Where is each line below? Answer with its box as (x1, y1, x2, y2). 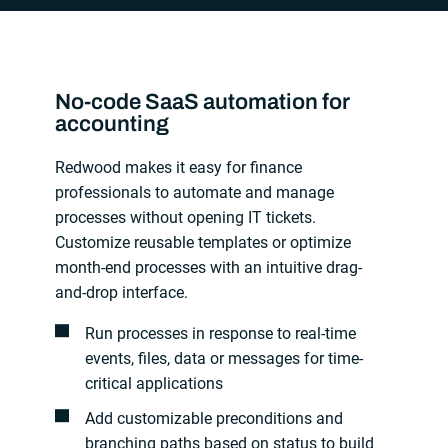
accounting (55, 111, 170, 136)
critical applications (84, 373, 223, 393)
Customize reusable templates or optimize (55, 232, 352, 252)
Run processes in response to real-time (84, 323, 356, 343)
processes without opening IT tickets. (55, 207, 317, 227)
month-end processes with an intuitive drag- (55, 257, 363, 277)
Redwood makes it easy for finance (55, 157, 303, 177)
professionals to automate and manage (55, 182, 335, 202)
